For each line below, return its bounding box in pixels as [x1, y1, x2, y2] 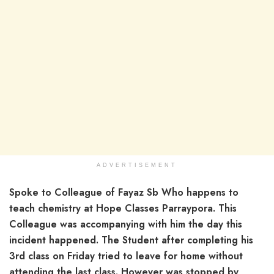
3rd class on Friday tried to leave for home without [9, 248, 243, 263]
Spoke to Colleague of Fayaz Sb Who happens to [9, 185, 239, 199]
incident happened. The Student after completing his [9, 232, 253, 247]
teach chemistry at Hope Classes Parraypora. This [9, 201, 237, 215]
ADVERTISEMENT [97, 161, 177, 168]
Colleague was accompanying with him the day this [9, 217, 242, 231]
